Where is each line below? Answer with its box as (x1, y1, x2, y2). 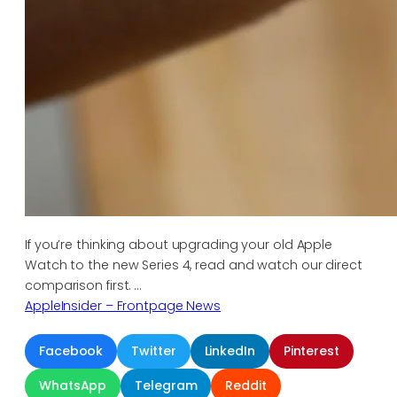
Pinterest (283, 342, 339, 361)
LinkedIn (204, 342, 255, 361)
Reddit (225, 377, 267, 395)
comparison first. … (25, 276, 142, 295)
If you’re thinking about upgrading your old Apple (25, 236, 333, 254)
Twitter (131, 342, 176, 361)
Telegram (135, 377, 198, 395)
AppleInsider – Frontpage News (25, 297, 222, 315)
